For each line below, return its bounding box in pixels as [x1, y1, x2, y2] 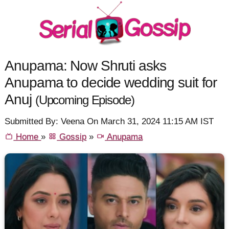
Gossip [57, 132, 87, 142]
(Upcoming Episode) [35, 93, 134, 107]
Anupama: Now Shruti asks [5, 57, 166, 74]
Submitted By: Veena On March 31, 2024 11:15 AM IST [5, 117, 214, 127]
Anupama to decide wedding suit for [5, 74, 217, 90]
